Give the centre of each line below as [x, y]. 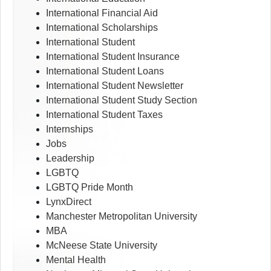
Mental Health [76, 260]
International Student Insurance [113, 57]
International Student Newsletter [115, 86]
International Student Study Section [122, 100]
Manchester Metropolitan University [122, 217]
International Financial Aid [102, 13]
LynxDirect [69, 202]
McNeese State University [102, 246]
